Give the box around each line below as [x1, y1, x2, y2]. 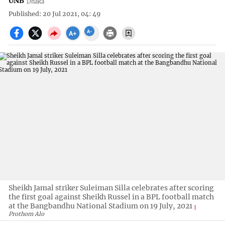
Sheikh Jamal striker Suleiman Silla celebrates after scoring [9, 183, 214, 192]
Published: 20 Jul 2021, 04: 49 [9, 10, 101, 18]
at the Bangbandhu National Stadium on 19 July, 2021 [9, 201, 193, 210]
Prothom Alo [9, 210, 45, 217]
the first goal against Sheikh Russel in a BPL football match [9, 192, 214, 201]
